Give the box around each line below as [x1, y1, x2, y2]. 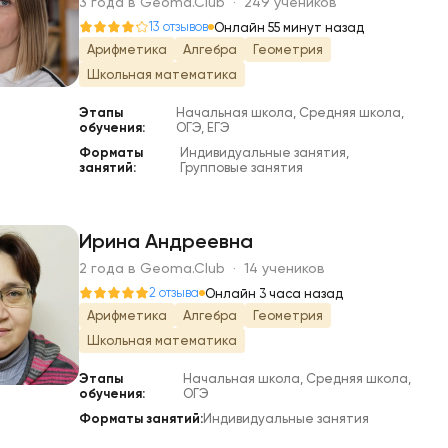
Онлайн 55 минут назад [214, 19, 364, 35]
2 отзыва [149, 285, 199, 300]
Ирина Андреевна [79, 229, 253, 253]
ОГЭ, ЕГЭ [175, 120, 230, 135]
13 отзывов [149, 19, 208, 34]
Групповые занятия [179, 160, 303, 175]
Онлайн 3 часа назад [205, 285, 343, 301]
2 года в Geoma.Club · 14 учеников [79, 260, 325, 276]
